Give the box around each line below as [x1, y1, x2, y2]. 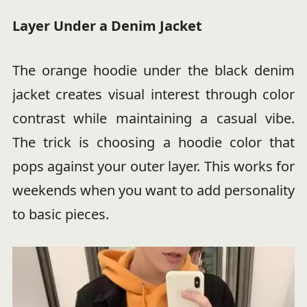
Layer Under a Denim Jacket [12, 16, 202, 36]
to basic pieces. [12, 205, 109, 224]
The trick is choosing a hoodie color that [12, 133, 295, 152]
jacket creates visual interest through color [12, 85, 295, 104]
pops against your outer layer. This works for [12, 157, 295, 176]
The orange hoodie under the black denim [12, 61, 295, 80]
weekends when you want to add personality [12, 181, 295, 200]
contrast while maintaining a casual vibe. [12, 109, 295, 128]
